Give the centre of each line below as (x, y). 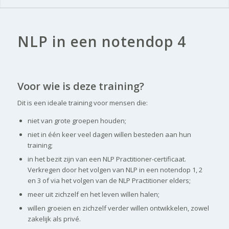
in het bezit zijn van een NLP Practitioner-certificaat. (107, 159)
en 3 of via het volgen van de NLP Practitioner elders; (109, 181)
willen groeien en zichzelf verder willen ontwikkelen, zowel (118, 208)
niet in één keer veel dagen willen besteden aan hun (109, 135)
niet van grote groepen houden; (77, 121)
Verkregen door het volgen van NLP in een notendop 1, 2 (115, 170)
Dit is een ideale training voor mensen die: (82, 103)
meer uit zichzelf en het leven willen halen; (93, 194)
